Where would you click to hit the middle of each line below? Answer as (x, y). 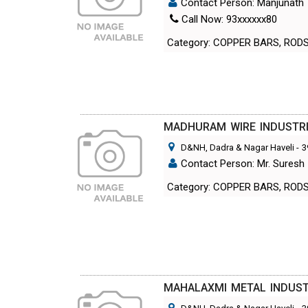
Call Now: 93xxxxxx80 (228, 19)
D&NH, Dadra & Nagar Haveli (238, 147)
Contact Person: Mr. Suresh (243, 163)
